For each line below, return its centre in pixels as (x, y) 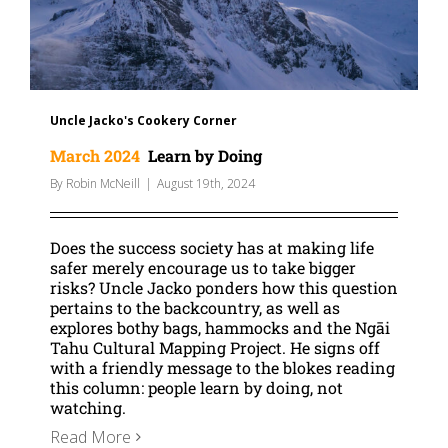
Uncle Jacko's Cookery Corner (143, 121)
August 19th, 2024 (206, 184)
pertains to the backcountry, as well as (195, 308)
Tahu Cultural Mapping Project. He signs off (215, 348)
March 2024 (95, 156)
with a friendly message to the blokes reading (222, 368)
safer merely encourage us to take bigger (203, 268)
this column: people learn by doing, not (196, 388)
